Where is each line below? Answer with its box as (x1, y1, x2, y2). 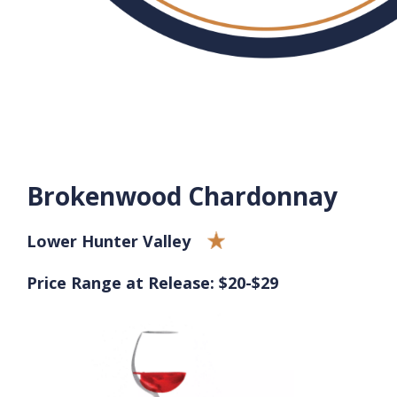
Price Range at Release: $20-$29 (27, 271, 278, 293)
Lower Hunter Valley (27, 230, 191, 252)
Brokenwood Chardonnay (27, 178, 338, 213)
